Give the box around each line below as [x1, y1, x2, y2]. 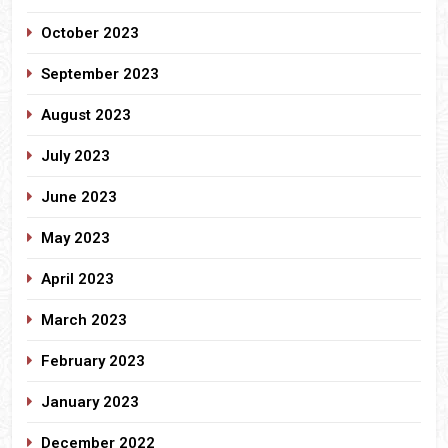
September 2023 [41, 64, 159, 83]
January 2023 [41, 392, 139, 411]
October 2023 [41, 23, 139, 42]
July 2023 [41, 146, 110, 165]
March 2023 [41, 310, 127, 329]
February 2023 [41, 351, 145, 370]
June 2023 [41, 187, 117, 206]
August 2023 [41, 105, 131, 124]
